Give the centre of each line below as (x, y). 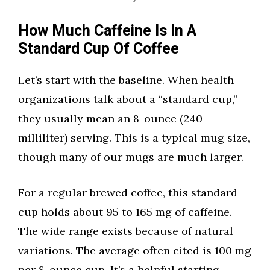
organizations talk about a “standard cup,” (128, 99)
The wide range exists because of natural (126, 231)
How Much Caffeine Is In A (107, 31)
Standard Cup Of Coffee (99, 49)
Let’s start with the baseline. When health (126, 80)
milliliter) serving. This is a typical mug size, (134, 138)
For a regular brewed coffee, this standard (128, 193)
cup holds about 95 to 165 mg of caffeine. (125, 212)
